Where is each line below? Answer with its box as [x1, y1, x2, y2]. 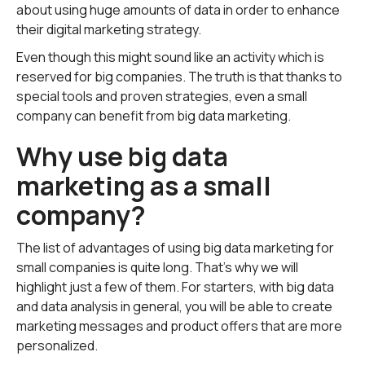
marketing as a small [16, 168, 271, 204]
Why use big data [16, 139, 228, 174]
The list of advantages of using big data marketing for [16, 239, 334, 257]
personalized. [16, 336, 98, 354]
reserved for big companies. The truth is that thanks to [16, 68, 342, 86]
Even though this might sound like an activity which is [16, 48, 324, 66]
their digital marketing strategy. [16, 20, 201, 38]
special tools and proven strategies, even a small [16, 87, 307, 105]
